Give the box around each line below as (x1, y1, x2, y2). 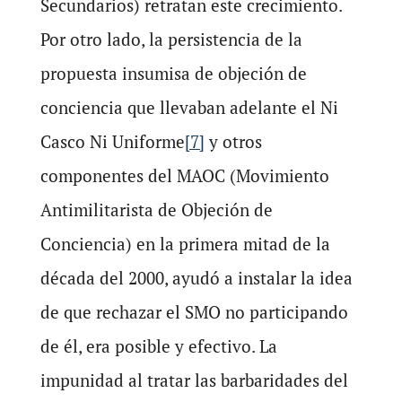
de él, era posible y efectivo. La (39, 335, 277, 358)
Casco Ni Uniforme (39, 130, 185, 153)
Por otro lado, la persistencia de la (39, 28, 302, 51)
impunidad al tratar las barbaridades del (39, 369, 348, 392)
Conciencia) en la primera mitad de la (39, 232, 330, 256)
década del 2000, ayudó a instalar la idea (39, 267, 353, 290)
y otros (204, 130, 262, 153)
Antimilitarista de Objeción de (39, 198, 273, 222)
